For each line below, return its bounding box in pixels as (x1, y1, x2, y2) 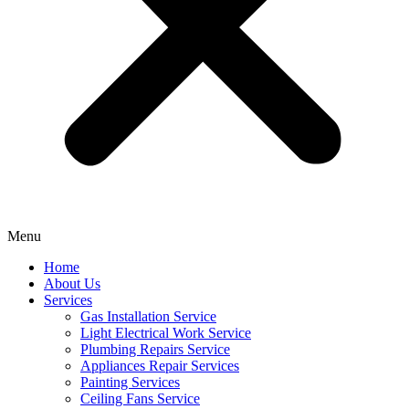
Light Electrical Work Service (80, 325, 251, 341)
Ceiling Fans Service (80, 391, 200, 406)
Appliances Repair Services (80, 358, 239, 373)
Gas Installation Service (80, 309, 216, 324)
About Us (44, 276, 100, 291)
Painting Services (80, 374, 180, 390)
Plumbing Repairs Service (80, 341, 230, 357)
